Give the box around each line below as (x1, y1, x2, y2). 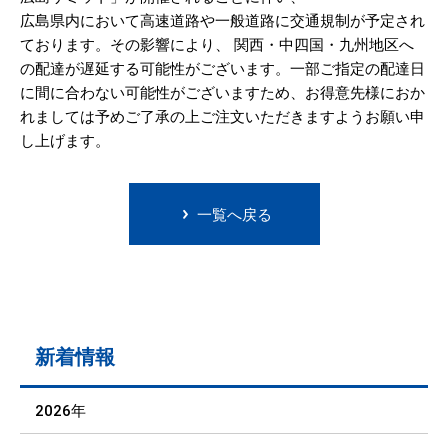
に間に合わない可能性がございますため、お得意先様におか (20, 84, 425, 102)
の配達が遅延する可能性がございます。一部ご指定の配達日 (20, 60, 425, 78)
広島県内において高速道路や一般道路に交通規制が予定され (20, 12, 425, 30)
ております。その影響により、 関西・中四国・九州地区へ (20, 36, 414, 54)
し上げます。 (20, 132, 110, 150)
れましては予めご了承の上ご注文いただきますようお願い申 (20, 108, 425, 126)
